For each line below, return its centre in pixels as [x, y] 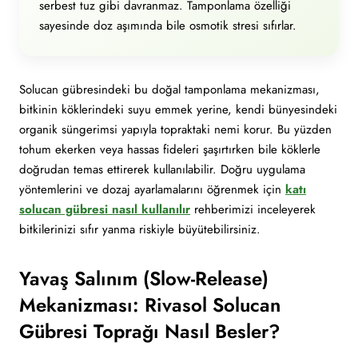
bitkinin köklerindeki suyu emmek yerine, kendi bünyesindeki [178, 109]
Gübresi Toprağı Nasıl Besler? [150, 331]
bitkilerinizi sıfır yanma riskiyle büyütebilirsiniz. [140, 229]
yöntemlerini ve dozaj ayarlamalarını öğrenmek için [152, 189]
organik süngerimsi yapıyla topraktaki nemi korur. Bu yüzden [175, 129]
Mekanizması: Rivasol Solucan [150, 305]
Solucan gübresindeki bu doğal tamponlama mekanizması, [169, 89]
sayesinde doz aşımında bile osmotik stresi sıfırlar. [168, 26]
